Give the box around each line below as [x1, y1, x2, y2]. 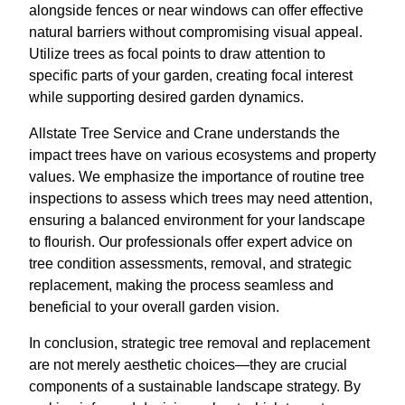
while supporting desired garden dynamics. [29, 89, 304, 105]
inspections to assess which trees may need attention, [29, 190, 372, 206]
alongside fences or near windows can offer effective [29, 2, 363, 18]
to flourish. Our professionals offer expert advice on [29, 233, 353, 250]
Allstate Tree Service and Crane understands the [29, 125, 340, 141]
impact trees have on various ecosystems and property [29, 146, 376, 163]
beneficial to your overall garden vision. [29, 298, 279, 315]
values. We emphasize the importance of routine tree [29, 168, 364, 184]
